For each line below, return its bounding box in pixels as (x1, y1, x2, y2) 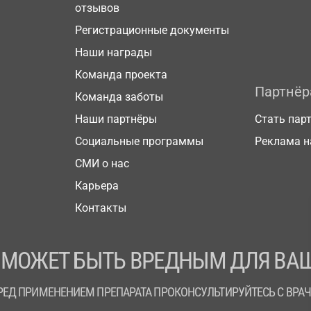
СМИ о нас (75, 157, 129, 170)
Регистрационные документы (75, 24, 229, 37)
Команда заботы (75, 90, 163, 103)
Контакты (75, 201, 126, 215)
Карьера (75, 179, 119, 192)
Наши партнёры (75, 112, 157, 126)
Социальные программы (75, 135, 203, 148)
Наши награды (75, 46, 152, 59)
